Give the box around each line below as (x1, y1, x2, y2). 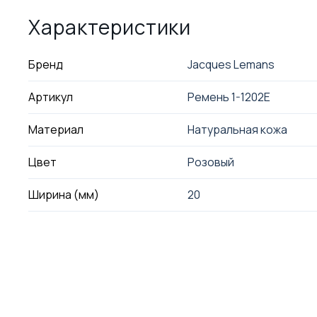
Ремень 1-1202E (187, 89, 270, 105)
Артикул (28, 89, 74, 105)
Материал (28, 122, 84, 137)
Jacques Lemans (187, 57, 275, 72)
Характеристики (28, 13, 192, 40)
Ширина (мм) (28, 187, 100, 202)
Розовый (187, 154, 234, 170)
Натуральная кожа (187, 122, 287, 137)
